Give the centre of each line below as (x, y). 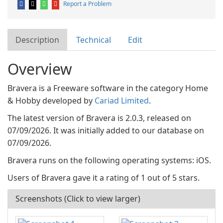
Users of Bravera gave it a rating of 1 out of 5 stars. (104, 178)
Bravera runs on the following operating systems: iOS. (109, 160)
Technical (94, 40)
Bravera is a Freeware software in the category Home (108, 88)
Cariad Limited (122, 101)
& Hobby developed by (51, 101)
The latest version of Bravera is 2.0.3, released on (99, 118)
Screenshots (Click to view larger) (78, 199)
